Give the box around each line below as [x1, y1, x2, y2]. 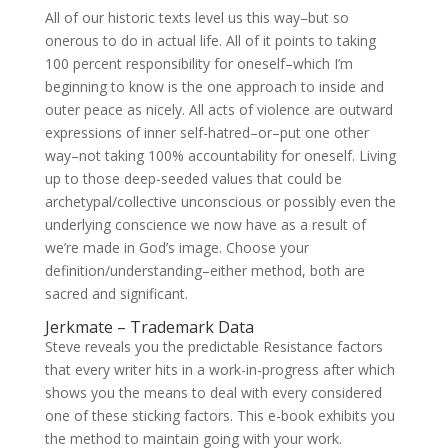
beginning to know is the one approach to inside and [44, 77, 384, 96]
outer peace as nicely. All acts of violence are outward [44, 100, 393, 119]
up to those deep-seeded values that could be [44, 169, 342, 188]
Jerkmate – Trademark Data [44, 316, 254, 338]
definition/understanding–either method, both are [44, 261, 365, 280]
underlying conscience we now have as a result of [44, 215, 366, 234]
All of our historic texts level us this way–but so [44, 8, 349, 27]
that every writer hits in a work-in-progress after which [44, 360, 395, 379]
